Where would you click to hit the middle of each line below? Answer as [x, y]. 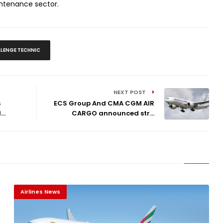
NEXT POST [131, 92]
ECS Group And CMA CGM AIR [104, 104]
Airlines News [40, 192]
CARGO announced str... [113, 113]
